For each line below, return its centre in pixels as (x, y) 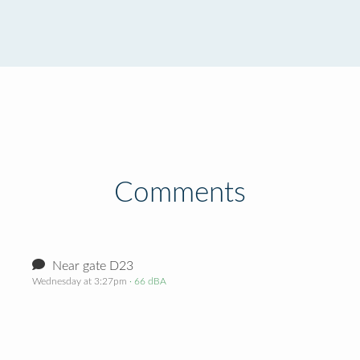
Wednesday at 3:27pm (80, 281)
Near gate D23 (91, 266)
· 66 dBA (147, 281)
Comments (180, 193)
